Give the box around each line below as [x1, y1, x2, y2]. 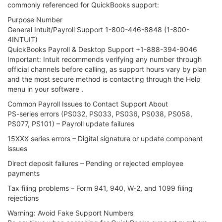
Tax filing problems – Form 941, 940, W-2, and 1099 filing [7, 184, 193, 192]
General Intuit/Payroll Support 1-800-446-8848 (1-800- [7, 25, 189, 34]
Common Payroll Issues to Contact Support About [7, 100, 168, 108]
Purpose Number [7, 15, 62, 24]
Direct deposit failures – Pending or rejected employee [7, 159, 183, 167]
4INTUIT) [7, 35, 38, 44]
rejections [7, 194, 39, 202]
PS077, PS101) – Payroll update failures [7, 119, 134, 128]
